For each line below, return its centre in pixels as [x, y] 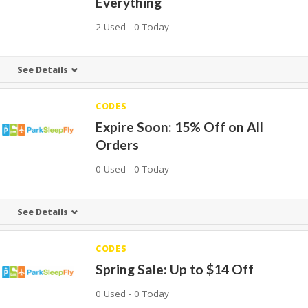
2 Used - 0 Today [133, 27]
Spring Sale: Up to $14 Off [175, 269]
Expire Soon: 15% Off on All [180, 127]
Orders [118, 145]
